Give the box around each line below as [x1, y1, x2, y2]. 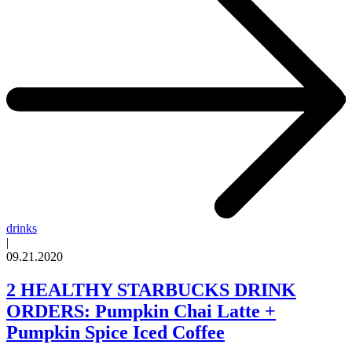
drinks [6, 222, 37, 236]
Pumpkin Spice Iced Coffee [6, 322, 225, 343]
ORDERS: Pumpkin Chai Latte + [6, 301, 276, 322]
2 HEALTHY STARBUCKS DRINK [6, 280, 296, 301]
